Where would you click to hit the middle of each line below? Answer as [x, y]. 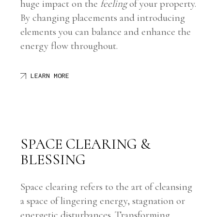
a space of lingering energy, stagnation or [103, 201]
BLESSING [53, 160]
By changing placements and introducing [103, 18]
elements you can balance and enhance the [106, 32]
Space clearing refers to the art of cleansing [107, 187]
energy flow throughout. [69, 46]
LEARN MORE [50, 76]
